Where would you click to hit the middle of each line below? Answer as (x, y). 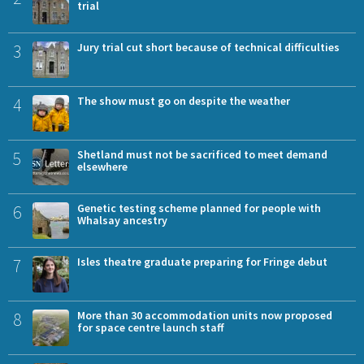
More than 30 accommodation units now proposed (205, 315)
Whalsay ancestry (122, 220)
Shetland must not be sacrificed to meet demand (202, 154)
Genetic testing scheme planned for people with (199, 208)
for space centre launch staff (151, 327)
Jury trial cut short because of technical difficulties (208, 47)
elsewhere (102, 166)
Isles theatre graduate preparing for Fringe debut (202, 261)
